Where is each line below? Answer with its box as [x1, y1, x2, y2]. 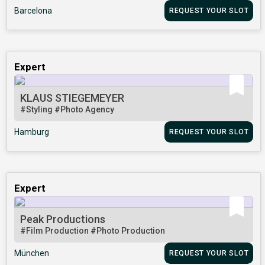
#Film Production [20, 226, 91, 236]
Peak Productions [20, 213, 106, 226]
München [14, 248, 50, 258]
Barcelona [14, 6, 53, 16]
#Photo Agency [54, 105, 115, 115]
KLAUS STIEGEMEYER [20, 92, 125, 105]
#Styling [20, 105, 55, 115]
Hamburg [14, 127, 50, 137]
